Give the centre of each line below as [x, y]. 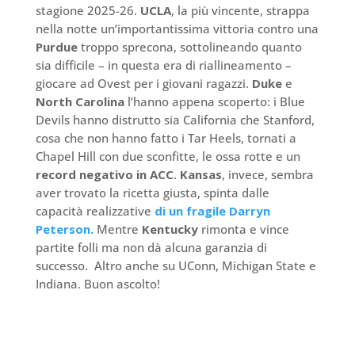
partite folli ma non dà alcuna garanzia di [151, 248]
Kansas [200, 175]
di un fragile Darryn [212, 211]
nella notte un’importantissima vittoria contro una [177, 29]
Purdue [56, 47]
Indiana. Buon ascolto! [97, 284]
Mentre [117, 229]
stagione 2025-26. [88, 11]
